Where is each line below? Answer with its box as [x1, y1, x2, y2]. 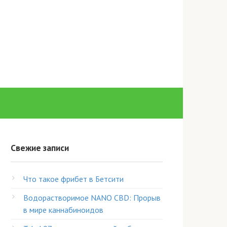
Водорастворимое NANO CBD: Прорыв [23, 193, 161, 203]
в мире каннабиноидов [23, 205, 103, 215]
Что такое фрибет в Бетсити [23, 174, 124, 184]
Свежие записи [11, 142, 69, 154]
